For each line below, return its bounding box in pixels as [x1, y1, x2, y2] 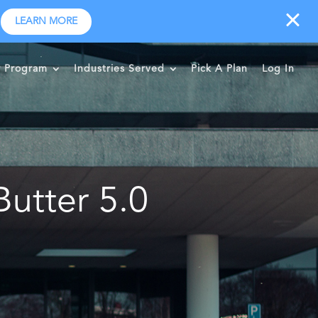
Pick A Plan [191, 64, 248, 74]
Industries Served [74, 64, 165, 74]
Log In [262, 64, 295, 74]
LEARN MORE [15, 16, 77, 26]
